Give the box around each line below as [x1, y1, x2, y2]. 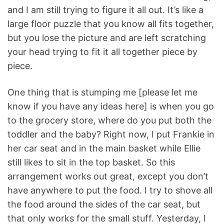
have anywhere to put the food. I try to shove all [7, 184, 212, 195]
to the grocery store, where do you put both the [7, 114, 211, 125]
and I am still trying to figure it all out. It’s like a [7, 4, 203, 15]
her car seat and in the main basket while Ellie [7, 142, 200, 153]
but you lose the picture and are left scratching [7, 32, 206, 43]
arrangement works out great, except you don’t [7, 170, 208, 181]
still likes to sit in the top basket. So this [7, 156, 175, 167]
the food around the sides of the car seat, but [7, 198, 200, 209]
